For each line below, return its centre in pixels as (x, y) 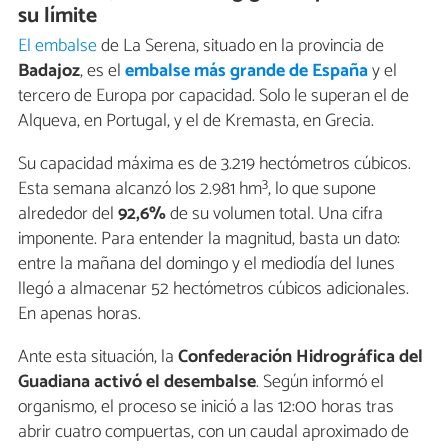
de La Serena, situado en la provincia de (240, 46)
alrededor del (68, 214)
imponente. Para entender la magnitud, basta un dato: (209, 239)
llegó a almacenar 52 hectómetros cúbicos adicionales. (213, 289)
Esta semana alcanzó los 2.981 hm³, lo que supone (197, 189)
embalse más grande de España (246, 71)
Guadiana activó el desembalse (137, 382)
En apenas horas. (79, 314)
